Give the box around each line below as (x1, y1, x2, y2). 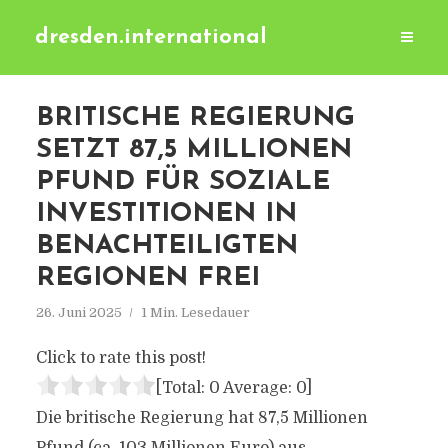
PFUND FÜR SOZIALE (35, 169, 330, 196)
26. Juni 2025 (35, 305, 122, 320)
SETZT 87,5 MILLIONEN (35, 137, 352, 164)
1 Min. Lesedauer (140, 305, 250, 320)
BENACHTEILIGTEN (35, 233, 298, 260)
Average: (219, 379, 296, 397)
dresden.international (35, 27, 267, 48)
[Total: (155, 379, 209, 397)
